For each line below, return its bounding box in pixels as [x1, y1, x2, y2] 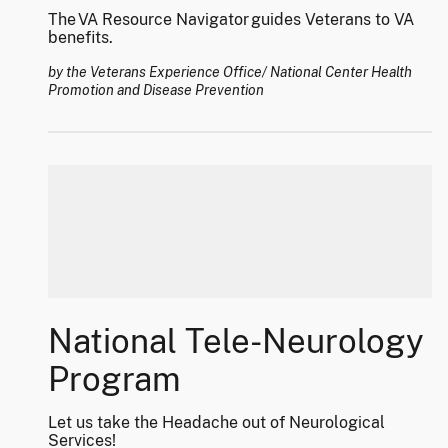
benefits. [48, 28, 113, 48]
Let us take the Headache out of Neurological [48, 413, 385, 433]
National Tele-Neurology [48, 321, 424, 361]
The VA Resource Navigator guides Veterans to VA [48, 10, 414, 30]
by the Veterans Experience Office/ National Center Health [48, 64, 412, 81]
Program [48, 359, 181, 399]
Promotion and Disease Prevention [48, 82, 264, 99]
